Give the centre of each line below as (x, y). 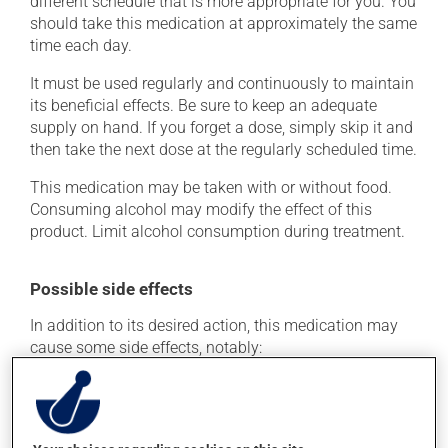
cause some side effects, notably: (146, 347)
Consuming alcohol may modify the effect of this (201, 209)
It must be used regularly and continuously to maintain (222, 83)
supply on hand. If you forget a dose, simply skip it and (221, 127)
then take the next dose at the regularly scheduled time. (223, 149)
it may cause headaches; (133, 384)
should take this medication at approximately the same (223, 23)
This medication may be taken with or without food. (211, 187)
